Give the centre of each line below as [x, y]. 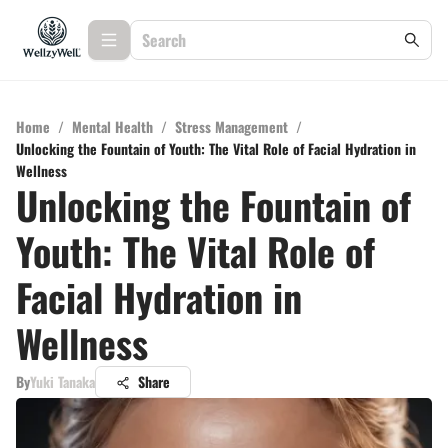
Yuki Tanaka [62, 381]
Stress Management [231, 126]
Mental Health [112, 126]
